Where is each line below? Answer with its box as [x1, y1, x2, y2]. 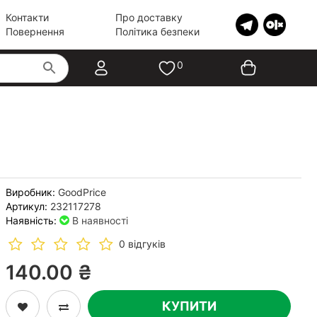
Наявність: [5, 214, 57, 226]
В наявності [71, 214, 128, 226]
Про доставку [115, 11, 183, 23]
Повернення [5, 25, 64, 38]
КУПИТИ [161, 299, 217, 313]
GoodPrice [57, 186, 106, 198]
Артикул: [5, 200, 47, 212]
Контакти [5, 11, 49, 23]
